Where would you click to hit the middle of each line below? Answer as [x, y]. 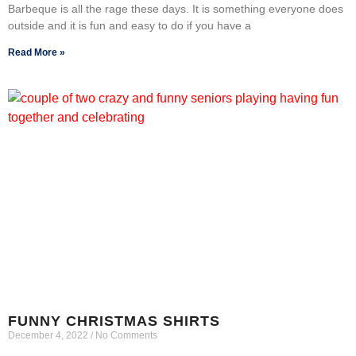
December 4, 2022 [49, 335]
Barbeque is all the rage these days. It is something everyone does [176, 8]
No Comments [125, 335]
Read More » [37, 52]
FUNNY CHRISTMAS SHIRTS [114, 321]
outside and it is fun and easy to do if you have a [130, 25]
